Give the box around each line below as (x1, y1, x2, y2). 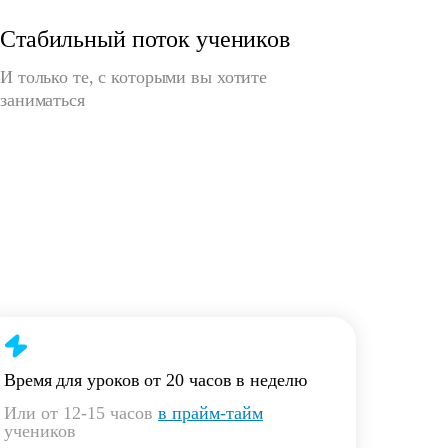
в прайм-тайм (158, 403, 263, 423)
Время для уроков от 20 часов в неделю (4, 370, 307, 390)
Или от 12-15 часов (4, 403, 158, 423)
